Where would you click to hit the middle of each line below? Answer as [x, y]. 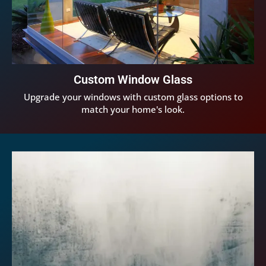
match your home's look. [133, 110]
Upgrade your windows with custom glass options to [133, 97]
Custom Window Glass [133, 80]
